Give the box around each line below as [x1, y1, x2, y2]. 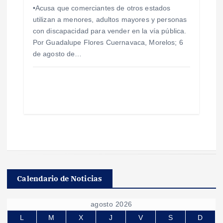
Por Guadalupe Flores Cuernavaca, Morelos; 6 [32, 38, 183, 46]
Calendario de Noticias [17, 174, 103, 184]
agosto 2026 [90, 200, 132, 209]
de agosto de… [32, 49, 82, 58]
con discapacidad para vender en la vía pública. [32, 26, 187, 35]
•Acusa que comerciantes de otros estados [32, 3, 171, 12]
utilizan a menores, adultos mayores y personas [32, 15, 187, 23]
